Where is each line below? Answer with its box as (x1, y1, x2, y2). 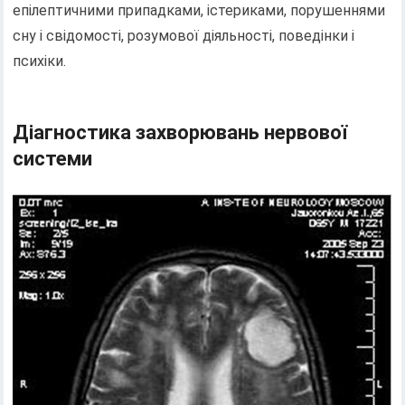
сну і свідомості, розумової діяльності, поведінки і (13, 26, 355, 44)
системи (13, 146, 93, 170)
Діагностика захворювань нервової (13, 120, 348, 144)
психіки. (13, 52, 67, 70)
